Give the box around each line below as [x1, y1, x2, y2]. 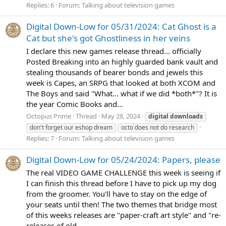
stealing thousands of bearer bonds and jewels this [26, 67, 203, 78]
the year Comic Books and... [26, 99, 123, 109]
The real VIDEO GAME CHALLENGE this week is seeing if [26, 167, 220, 178]
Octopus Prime [26, 111, 71, 121]
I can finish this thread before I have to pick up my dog [26, 178, 216, 188]
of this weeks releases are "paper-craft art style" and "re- [26, 209, 221, 220]
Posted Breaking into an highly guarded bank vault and [26, 56, 218, 67]
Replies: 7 [26, 133, 54, 143]
